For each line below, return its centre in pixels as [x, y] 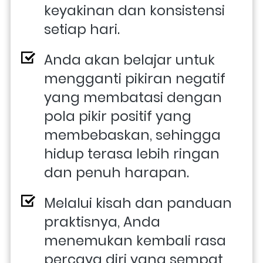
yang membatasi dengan [133, 97]
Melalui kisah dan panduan [138, 203]
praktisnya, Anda [102, 222]
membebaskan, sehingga [132, 135]
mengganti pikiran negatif [135, 78]
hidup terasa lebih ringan [132, 154]
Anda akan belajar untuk [129, 60]
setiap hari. [82, 29]
